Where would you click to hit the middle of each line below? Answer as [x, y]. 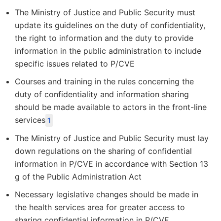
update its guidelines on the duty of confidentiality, [110, 25]
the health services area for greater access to [100, 207]
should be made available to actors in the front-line [111, 107]
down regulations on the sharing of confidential [103, 151]
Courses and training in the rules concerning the [104, 81]
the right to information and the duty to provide [104, 38]
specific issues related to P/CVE [75, 64]
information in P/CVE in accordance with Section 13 [111, 164]
